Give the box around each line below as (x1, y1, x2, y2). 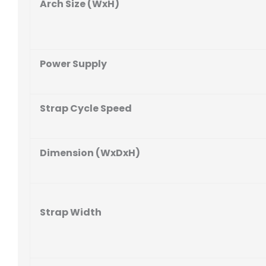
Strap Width (40, 205, 102, 219)
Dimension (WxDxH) (40, 145, 140, 160)
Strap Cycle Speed (40, 101, 132, 115)
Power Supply (40, 56, 107, 71)
